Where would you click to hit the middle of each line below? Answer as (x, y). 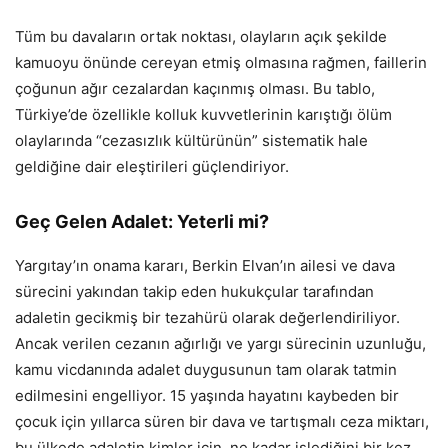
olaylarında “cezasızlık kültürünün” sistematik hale (191, 141)
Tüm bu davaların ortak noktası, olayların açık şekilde (201, 37)
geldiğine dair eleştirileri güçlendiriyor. (152, 167)
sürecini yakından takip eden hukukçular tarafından (194, 292)
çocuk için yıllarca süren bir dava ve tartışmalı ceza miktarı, (222, 422)
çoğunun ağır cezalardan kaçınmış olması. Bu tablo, (195, 89)
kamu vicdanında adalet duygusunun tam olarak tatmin (206, 370)
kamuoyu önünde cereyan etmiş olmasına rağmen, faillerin (221, 63)
